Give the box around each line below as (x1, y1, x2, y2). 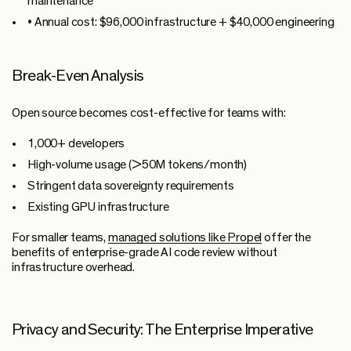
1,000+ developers (27, 136, 125, 150)
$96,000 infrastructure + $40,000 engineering (96, 15, 335, 28)
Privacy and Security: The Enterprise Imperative (12, 320, 313, 338)
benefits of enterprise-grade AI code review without (12, 245, 277, 259)
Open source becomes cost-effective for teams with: (12, 106, 286, 119)
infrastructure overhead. (12, 260, 136, 273)
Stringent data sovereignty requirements (27, 179, 234, 192)
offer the (264, 230, 311, 244)
